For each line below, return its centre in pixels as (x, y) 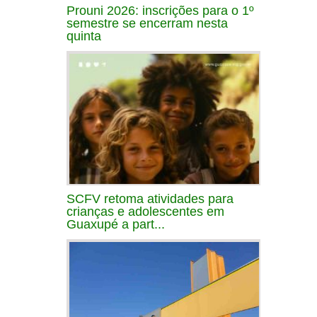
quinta (84, 36)
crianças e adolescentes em (145, 211)
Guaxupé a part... (116, 224)
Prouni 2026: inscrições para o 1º (160, 10)
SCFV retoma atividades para (150, 198)
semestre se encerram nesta (147, 23)
